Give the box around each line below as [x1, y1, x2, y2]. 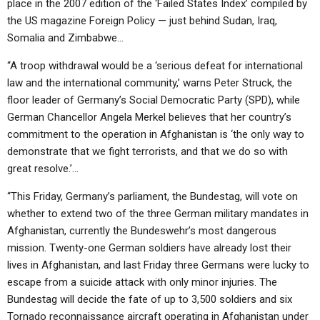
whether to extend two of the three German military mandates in [7, 207, 309, 220]
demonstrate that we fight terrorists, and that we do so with [7, 145, 288, 158]
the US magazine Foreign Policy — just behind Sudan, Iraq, [7, 14, 277, 27]
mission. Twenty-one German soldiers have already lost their [7, 241, 291, 254]
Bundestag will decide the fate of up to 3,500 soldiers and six [7, 293, 292, 306]
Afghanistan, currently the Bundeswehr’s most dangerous [7, 224, 276, 237]
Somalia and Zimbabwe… [7, 31, 124, 44]
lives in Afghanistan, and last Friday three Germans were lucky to [7, 259, 309, 271]
